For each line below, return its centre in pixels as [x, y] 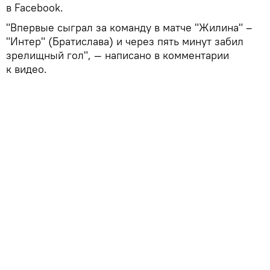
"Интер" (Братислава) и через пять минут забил [125, 42]
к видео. [27, 69]
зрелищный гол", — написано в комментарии [118, 55]
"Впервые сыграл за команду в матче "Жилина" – [129, 28]
